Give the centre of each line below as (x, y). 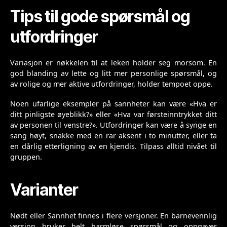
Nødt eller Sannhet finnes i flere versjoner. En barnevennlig (113, 216)
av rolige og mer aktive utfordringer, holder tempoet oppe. (111, 84)
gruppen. (26, 157)
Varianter (44, 190)
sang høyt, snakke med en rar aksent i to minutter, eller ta (113, 136)
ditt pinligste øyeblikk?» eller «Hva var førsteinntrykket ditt (113, 115)
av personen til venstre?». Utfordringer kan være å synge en (113, 125)
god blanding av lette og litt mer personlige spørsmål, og (113, 73)
